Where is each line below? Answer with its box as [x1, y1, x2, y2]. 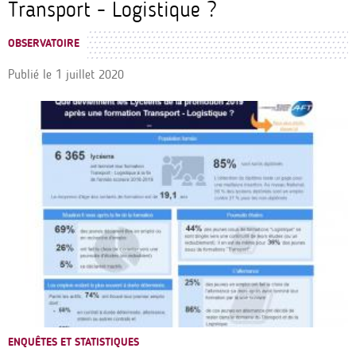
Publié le [8, 66, 52, 82]
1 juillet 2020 [56, 66, 124, 82]
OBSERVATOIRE [8, 36, 79, 50]
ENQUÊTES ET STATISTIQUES [8, 335, 139, 350]
